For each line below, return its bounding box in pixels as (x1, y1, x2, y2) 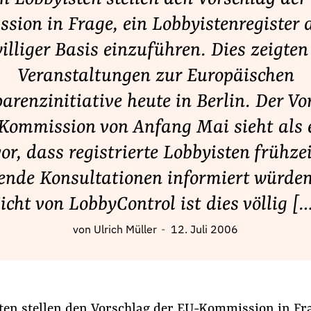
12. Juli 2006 (171, 225, 238, 236)
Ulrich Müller (94, 225, 157, 236)
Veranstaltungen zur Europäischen (17, 65, 294, 87)
